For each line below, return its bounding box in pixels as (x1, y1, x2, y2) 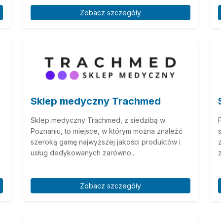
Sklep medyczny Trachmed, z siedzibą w (31, 115, 165, 124)
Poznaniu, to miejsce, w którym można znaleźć (31, 126, 183, 135)
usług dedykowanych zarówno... (31, 148, 136, 157)
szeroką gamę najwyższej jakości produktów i (31, 137, 181, 146)
